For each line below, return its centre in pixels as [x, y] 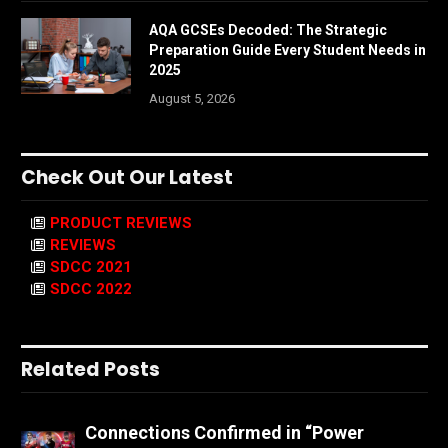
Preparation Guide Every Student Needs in [287, 50]
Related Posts [90, 370]
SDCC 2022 [91, 289]
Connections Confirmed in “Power [224, 433]
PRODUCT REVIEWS [121, 223]
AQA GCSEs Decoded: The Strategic [268, 30]
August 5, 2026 [192, 99]
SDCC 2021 [91, 267]
